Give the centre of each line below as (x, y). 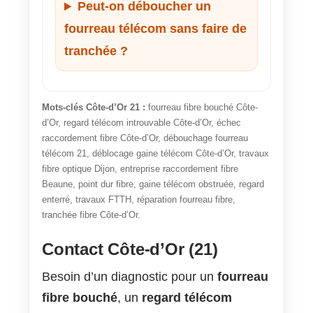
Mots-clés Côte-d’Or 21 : (94, 108)
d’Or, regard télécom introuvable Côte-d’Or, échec (141, 123)
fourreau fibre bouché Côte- (202, 108)
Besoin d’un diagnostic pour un (130, 277)
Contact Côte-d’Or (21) (130, 249)
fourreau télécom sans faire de (155, 29)
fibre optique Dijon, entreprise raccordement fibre (140, 169)
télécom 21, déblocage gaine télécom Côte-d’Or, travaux (155, 154)
